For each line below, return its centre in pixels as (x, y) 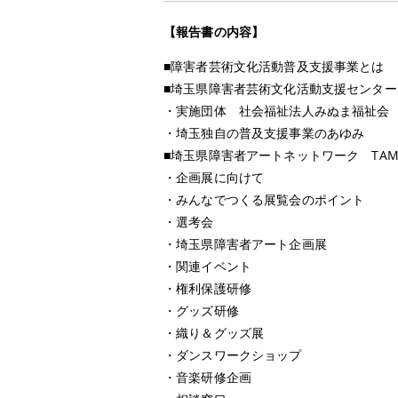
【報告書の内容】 (214, 32)
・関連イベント (207, 267)
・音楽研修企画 (207, 378)
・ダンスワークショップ (233, 355)
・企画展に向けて (214, 178)
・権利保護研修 (207, 289)
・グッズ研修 (201, 311)
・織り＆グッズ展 (214, 333)
